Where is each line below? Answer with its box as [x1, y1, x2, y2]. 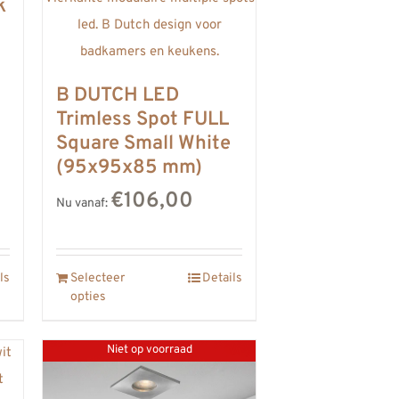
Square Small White [56, 131, 231, 156]
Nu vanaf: [56, 195, 110, 211]
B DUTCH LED [56, 83, 179, 108]
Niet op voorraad [106, 343, 192, 358]
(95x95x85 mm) [56, 155, 202, 180]
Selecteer [70, 270, 125, 286]
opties [70, 289, 106, 305]
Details [202, 270, 242, 286]
